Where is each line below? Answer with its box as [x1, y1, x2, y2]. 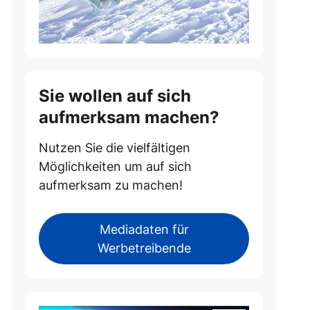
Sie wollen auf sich [39, 86, 191, 106]
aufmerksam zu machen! [39, 178, 183, 192]
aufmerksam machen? [39, 107, 219, 127]
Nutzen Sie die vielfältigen [39, 140, 190, 155]
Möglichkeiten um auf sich [39, 159, 192, 174]
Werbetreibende [97, 241, 191, 255]
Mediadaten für [99, 222, 189, 237]
